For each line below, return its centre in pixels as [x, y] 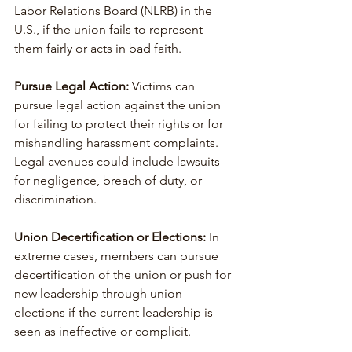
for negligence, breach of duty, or [110, 180]
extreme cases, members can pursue [118, 255]
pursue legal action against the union [119, 104]
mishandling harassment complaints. [118, 142]
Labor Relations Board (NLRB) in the [115, 10]
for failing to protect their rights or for [120, 123]
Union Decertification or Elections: [110, 236]
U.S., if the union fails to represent [110, 29]
